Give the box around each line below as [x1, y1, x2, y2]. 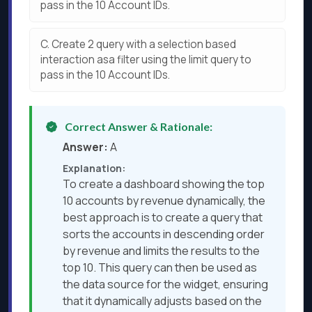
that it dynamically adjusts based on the [63, 293, 262, 309]
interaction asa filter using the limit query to [40, 52, 251, 68]
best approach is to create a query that [63, 210, 263, 226]
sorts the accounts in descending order [63, 226, 265, 242]
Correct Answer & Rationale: [63, 120, 212, 134]
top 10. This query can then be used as [63, 260, 257, 276]
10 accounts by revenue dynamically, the [63, 193, 265, 209]
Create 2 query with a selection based [52, 37, 236, 52]
